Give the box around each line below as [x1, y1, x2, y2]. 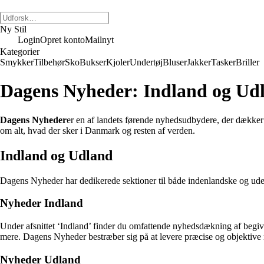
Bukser [80, 57, 106, 67]
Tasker [211, 57, 236, 67]
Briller [236, 57, 259, 67]
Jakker [187, 57, 211, 67]
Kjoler [106, 57, 130, 67]
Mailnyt [85, 35, 114, 45]
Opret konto [40, 35, 85, 45]
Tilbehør [34, 57, 65, 67]
